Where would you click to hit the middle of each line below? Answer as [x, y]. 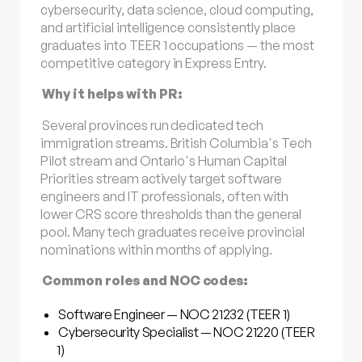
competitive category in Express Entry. [154, 63]
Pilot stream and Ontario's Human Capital [164, 160]
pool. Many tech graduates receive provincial [173, 232]
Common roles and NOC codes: [145, 280]
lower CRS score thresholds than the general [171, 214]
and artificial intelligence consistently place [168, 28]
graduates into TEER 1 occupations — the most [177, 46]
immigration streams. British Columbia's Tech [176, 143]
